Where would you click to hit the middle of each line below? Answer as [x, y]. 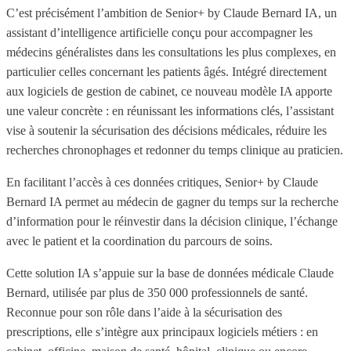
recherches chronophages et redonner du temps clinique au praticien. [175, 150]
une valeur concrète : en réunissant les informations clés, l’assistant [170, 110]
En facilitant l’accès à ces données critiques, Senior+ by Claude [162, 182]
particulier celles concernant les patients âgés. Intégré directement [166, 71]
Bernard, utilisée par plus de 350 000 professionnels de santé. [157, 292]
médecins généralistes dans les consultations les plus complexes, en [171, 52]
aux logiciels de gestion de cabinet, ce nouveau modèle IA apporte [169, 91]
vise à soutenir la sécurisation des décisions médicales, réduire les [166, 130]
